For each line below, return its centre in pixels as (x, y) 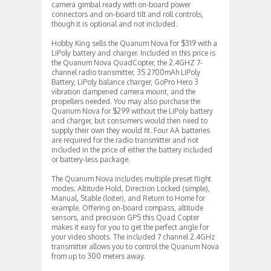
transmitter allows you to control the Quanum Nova (135, 246)
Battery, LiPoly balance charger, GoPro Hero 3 (125, 82)
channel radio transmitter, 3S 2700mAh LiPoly (126, 72)
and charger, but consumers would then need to (129, 120)
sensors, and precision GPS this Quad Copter (125, 217)
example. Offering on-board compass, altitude (127, 207)
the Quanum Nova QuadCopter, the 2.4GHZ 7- (127, 62)
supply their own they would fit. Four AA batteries (131, 130)
